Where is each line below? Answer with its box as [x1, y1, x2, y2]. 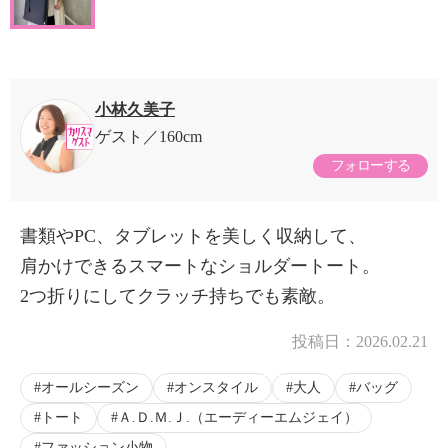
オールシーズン [41, 380, 139, 396]
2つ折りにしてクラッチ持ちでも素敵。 [20, 286, 335, 307]
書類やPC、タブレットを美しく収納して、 [20, 226, 366, 247]
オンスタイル [174, 380, 258, 396]
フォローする [330, 158, 411, 174]
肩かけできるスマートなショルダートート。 [20, 256, 380, 277]
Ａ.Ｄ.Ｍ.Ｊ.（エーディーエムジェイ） [118, 410, 358, 426]
